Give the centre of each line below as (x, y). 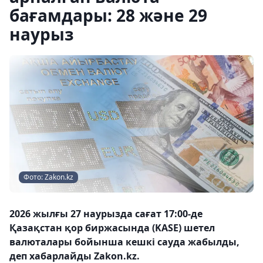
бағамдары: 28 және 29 (108, 15)
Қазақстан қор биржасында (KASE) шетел (112, 228)
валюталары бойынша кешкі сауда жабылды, (124, 242)
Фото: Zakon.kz (48, 177)
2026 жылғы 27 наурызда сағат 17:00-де (106, 214)
